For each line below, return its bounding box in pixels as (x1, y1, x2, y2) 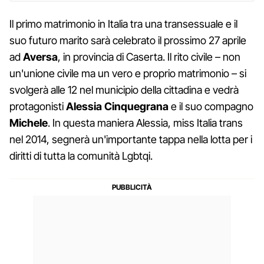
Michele (9, 116, 48, 129)
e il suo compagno (169, 100, 253, 113)
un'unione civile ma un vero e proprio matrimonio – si (9, 67, 246, 80)
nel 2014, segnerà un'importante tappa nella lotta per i (9, 133, 252, 146)
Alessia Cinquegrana (66, 100, 169, 113)
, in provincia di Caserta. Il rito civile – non (58, 50, 240, 63)
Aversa (23, 50, 58, 63)
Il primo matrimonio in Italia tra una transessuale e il (9, 17, 237, 30)
